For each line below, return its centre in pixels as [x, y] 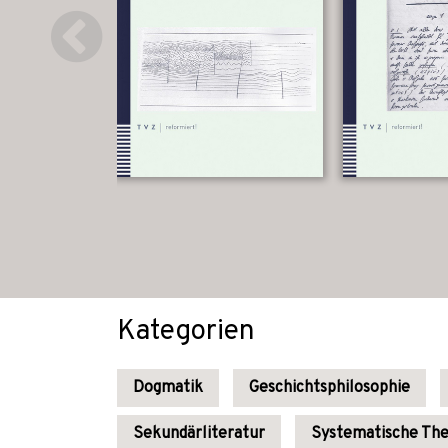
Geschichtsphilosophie [329, 388]
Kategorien [186, 332]
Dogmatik [168, 388]
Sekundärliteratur [199, 434]
